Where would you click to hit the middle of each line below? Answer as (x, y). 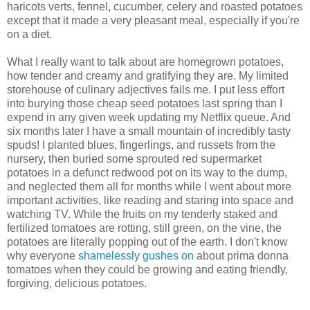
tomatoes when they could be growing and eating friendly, (147, 270)
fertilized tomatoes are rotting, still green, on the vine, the (144, 228)
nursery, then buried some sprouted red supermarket (134, 159)
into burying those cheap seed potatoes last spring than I (145, 104)
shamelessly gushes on (136, 256)
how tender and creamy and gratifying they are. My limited (148, 76)
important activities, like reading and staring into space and (150, 201)
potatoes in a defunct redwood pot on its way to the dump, (147, 173)
